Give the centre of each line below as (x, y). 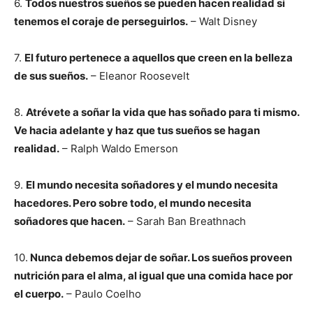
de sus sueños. (51, 76)
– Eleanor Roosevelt (139, 76)
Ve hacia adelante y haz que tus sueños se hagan (137, 130)
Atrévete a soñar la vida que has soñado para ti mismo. (162, 112)
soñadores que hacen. (70, 221)
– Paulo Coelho (102, 294)
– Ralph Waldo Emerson (119, 148)
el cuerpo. (39, 294)
